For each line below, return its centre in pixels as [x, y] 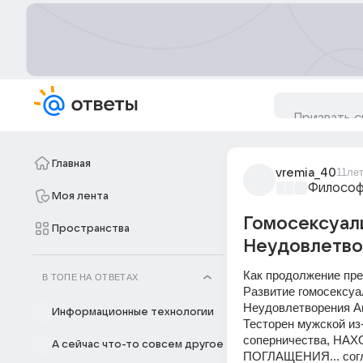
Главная [71, 164]
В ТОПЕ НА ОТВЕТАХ [90, 277]
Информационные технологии [133, 312]
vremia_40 [306, 173]
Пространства [91, 228]
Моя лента [80, 196]
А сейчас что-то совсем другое [138, 344]
